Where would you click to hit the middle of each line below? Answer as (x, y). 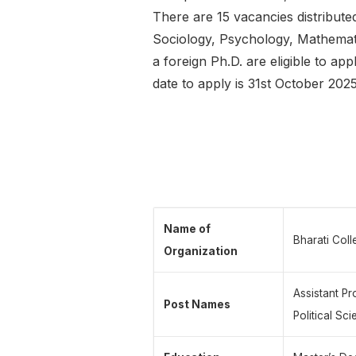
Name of (187, 229)
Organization (201, 252)
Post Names (197, 305)
